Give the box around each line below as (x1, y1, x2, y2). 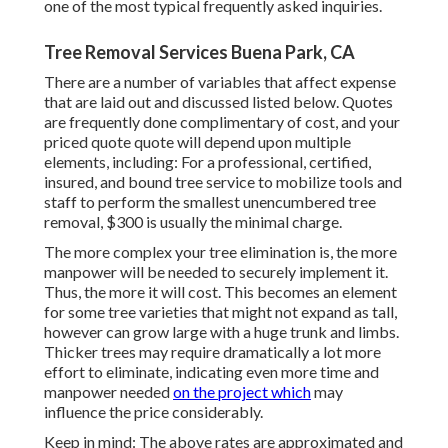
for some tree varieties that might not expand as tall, (44, 302, 397, 322)
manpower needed (44, 382, 173, 402)
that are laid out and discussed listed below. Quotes (44, 92, 393, 112)
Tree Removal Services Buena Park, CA (44, 41, 355, 64)
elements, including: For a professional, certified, (44, 152, 371, 172)
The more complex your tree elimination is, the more (44, 242, 397, 262)
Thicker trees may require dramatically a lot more (44, 342, 381, 362)
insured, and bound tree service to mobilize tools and (44, 172, 402, 192)
